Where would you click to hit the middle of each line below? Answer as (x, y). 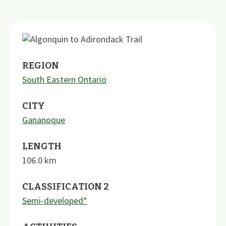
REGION (41, 65)
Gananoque (44, 120)
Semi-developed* (55, 200)
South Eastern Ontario (64, 79)
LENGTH (42, 146)
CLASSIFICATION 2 (66, 186)
